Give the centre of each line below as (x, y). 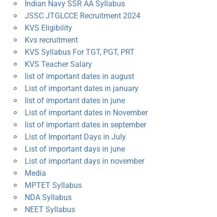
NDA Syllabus (48, 198)
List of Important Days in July (75, 137)
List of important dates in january (81, 89)
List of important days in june (75, 149)
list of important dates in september (85, 125)
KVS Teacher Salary (58, 64)
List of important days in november (84, 161)
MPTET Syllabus (53, 186)
